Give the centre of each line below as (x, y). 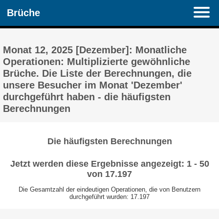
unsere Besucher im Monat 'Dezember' (93, 85)
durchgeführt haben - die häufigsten (87, 97)
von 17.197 (109, 174)
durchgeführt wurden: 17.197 (109, 197)
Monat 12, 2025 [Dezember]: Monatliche (95, 50)
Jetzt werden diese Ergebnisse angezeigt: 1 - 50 (109, 164)
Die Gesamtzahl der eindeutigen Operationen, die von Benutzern (109, 190)
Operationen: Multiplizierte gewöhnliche (97, 62)
